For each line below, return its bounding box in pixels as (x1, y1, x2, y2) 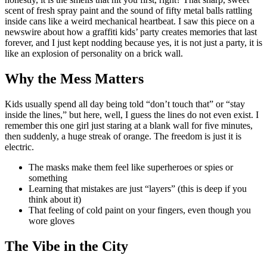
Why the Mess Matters (5, 70, 144, 86)
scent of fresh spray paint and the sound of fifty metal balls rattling (5, 5, 252, 15)
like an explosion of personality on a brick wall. (5, 48, 183, 58)
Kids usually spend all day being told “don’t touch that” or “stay (5, 98, 245, 109)
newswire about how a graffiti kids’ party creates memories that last (5, 26, 257, 37)
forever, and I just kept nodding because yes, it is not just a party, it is (5, 37, 262, 48)
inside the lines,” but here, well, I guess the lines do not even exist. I (5, 109, 259, 120)
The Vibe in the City (5, 238, 128, 254)
